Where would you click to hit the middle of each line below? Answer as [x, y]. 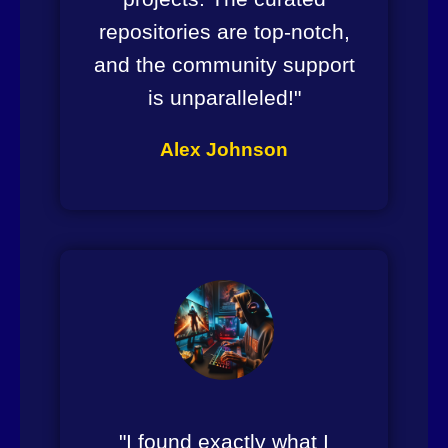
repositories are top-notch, [224, 31]
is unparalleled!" [224, 97]
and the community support [224, 64]
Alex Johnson [224, 149]
